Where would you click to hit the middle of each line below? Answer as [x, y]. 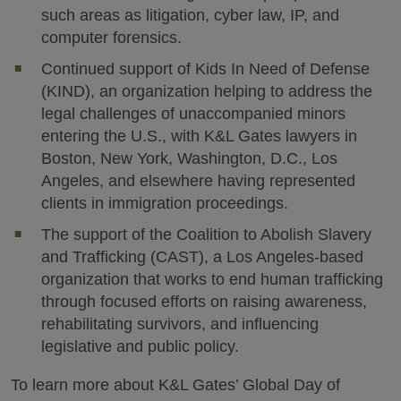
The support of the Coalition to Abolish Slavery [207, 235]
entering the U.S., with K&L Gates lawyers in [200, 136]
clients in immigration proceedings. [170, 203]
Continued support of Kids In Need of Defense [206, 69]
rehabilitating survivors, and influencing [180, 324]
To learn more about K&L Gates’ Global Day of [175, 385]
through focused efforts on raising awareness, [205, 302]
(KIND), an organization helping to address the [207, 91]
